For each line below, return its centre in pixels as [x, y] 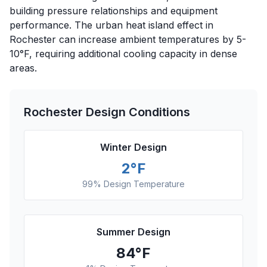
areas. [23, 68]
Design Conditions [136, 112]
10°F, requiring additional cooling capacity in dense [123, 54]
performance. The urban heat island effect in [111, 25]
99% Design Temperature [133, 184]
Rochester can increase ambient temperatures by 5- [128, 39]
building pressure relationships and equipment [114, 11]
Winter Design [133, 147]
